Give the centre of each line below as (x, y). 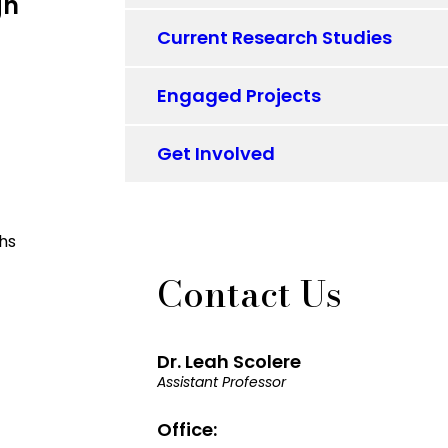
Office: (187, 429)
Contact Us (250, 293)
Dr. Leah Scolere (229, 361)
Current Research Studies (275, 37)
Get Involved (216, 153)
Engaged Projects (239, 95)
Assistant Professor (222, 382)
